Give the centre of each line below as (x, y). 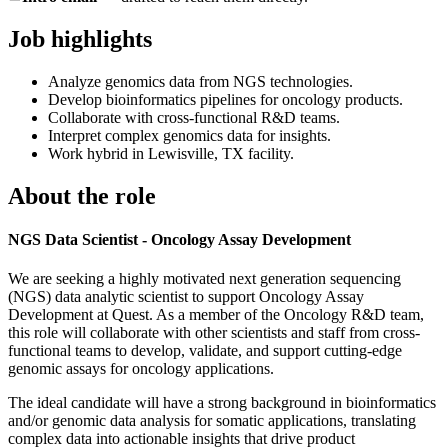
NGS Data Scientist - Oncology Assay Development (179, 239)
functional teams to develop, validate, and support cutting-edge (205, 351)
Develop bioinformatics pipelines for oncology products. (225, 99)
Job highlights (80, 38)
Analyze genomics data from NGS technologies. (200, 81)
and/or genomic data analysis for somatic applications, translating (212, 421)
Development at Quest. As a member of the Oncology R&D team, (216, 315)
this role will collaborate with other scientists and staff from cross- (214, 333)
